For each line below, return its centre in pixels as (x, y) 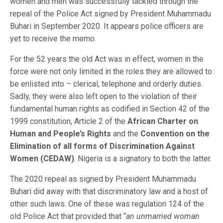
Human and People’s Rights (60, 134)
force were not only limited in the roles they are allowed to (111, 71)
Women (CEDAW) (42, 159)
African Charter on (163, 121)
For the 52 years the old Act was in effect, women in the (107, 59)
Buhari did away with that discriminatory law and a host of (109, 191)
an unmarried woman (163, 216)
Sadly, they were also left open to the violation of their (104, 96)
